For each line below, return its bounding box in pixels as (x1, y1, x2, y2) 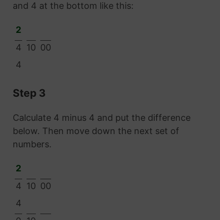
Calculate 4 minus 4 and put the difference (12, 112, 191, 123)
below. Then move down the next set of (12, 126, 179, 137)
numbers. (12, 139, 52, 150)
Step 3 (12, 86, 46, 99)
